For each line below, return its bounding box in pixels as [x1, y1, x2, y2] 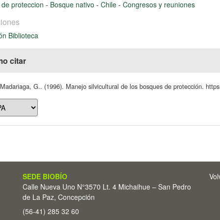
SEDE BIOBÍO [23, 171, 67, 181]
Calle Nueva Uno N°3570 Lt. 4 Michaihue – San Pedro [23, 182, 191, 192]
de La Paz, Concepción [23, 192, 95, 202]
